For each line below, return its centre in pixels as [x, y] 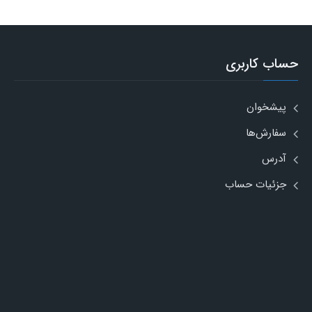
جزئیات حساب [256, 184]
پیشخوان [266, 107]
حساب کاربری [262, 64]
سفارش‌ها [266, 133]
